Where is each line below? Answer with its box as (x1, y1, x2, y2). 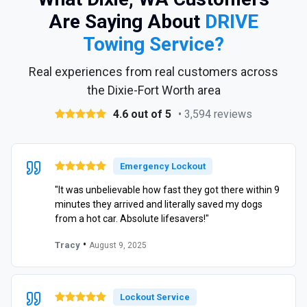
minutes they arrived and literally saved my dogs (55, 198, 262, 210)
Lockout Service (120, 291, 190, 302)
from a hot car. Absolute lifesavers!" (55, 212, 209, 224)
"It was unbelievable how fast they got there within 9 (55, 184, 280, 195)
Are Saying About (49, 10, 205, 33)
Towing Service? (83, 32, 224, 56)
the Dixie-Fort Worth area (86, 82, 221, 97)
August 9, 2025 (89, 240, 147, 250)
